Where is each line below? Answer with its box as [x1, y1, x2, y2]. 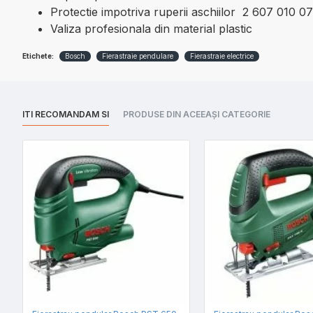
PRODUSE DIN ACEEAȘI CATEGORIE [123, 109, 270, 119]
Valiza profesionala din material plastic [50, 22, 252, 36]
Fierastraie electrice [190, 52, 254, 60]
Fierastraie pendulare [102, 52, 173, 60]
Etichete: [22, 52, 54, 60]
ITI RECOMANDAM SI [22, 109, 109, 119]
